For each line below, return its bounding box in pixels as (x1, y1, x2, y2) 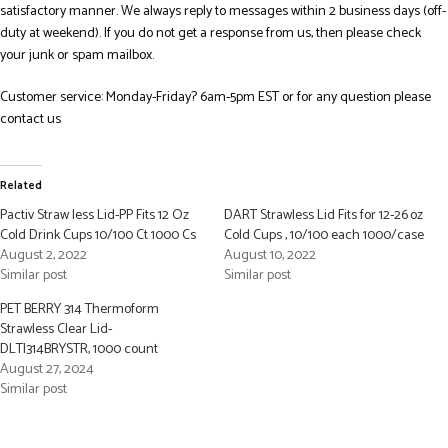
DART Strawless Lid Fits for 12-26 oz (224, 204, 423, 228)
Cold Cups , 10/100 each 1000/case (224, 224, 424, 248)
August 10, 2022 (224, 244, 316, 268)
